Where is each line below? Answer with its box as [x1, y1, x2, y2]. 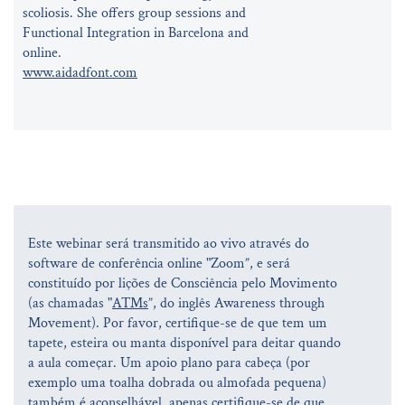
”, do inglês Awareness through [148, 293, 325, 313]
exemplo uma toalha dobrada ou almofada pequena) [28, 372, 326, 392]
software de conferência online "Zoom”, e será [28, 253, 290, 273]
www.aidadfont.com [23, 62, 137, 82]
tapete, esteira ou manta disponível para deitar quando [28, 333, 341, 353]
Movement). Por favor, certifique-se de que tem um [28, 313, 327, 333]
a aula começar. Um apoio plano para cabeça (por [28, 353, 310, 372]
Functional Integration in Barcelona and [23, 23, 249, 42]
